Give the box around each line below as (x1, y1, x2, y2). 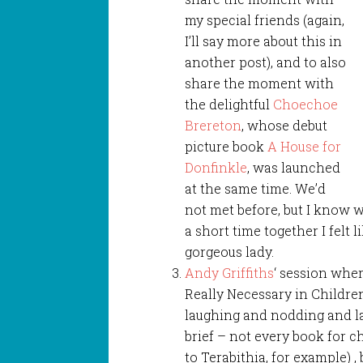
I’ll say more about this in (185, 32, 343, 49)
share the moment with (185, 74, 335, 92)
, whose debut (241, 116, 328, 134)
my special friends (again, (185, 11, 345, 28)
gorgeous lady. (185, 242, 275, 260)
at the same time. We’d (185, 179, 327, 197)
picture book (185, 137, 268, 155)
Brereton (185, 116, 242, 134)
